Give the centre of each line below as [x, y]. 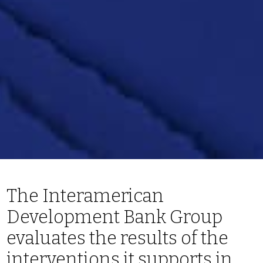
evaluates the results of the [118, 238]
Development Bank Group [115, 217]
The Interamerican [85, 196]
